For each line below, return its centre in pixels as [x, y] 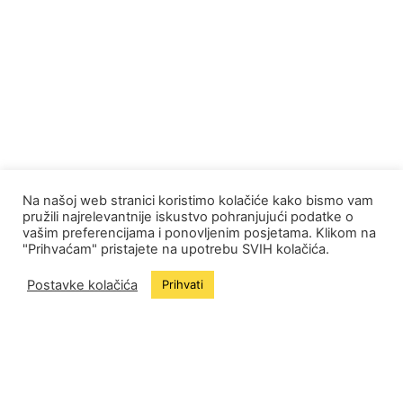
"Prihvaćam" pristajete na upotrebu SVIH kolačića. [176, 249]
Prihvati [183, 284]
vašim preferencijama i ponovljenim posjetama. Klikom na [199, 233]
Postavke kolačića [82, 285]
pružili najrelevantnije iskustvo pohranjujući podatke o [188, 217]
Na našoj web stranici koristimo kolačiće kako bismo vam [198, 201]
